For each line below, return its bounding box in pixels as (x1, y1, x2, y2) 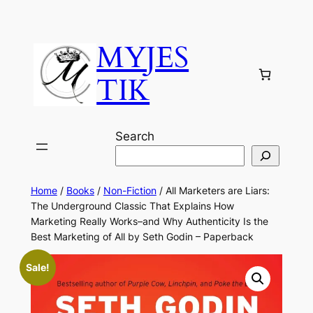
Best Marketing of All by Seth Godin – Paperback (30, 230, 254, 242)
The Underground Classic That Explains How (30, 199, 234, 212)
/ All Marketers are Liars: (156, 184, 270, 196)
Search (115, 129, 154, 143)
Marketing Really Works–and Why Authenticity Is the (30, 214, 268, 227)
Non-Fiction (103, 184, 156, 196)
